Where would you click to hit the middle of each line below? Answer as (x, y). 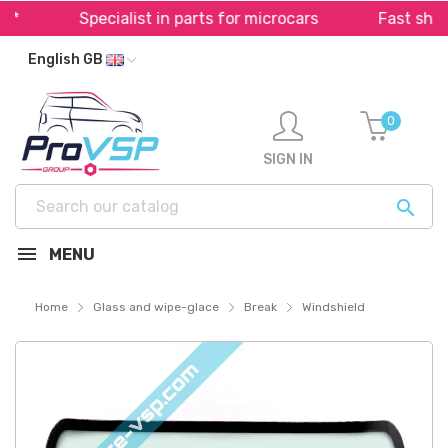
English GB (67, 59)
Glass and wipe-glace (156, 307)
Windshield (333, 307)
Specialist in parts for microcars (178, 18)
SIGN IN (287, 159)
